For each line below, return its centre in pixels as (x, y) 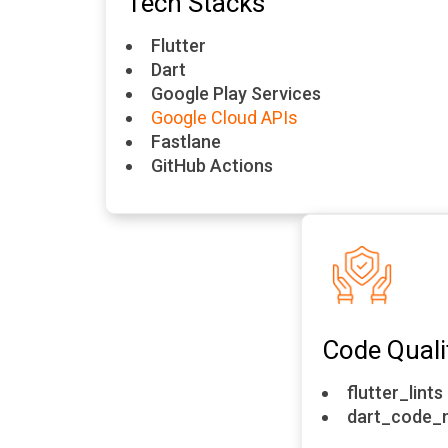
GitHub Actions (214, 165)
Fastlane (186, 141)
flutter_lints (394, 392)
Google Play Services (236, 93)
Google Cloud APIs (224, 117)
